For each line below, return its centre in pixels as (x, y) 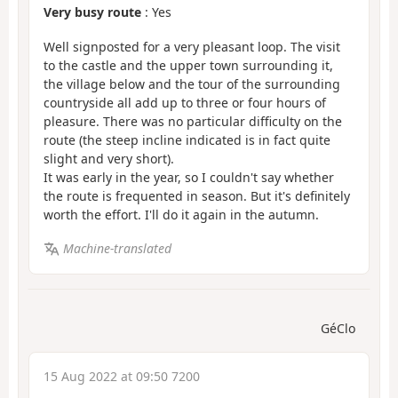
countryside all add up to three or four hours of (185, 102)
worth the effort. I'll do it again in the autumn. (181, 214)
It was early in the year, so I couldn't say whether (189, 177)
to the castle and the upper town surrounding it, (188, 65)
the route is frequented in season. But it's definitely (197, 195)
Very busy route (92, 12)
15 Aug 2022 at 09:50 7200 (122, 376)
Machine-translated (117, 249)
